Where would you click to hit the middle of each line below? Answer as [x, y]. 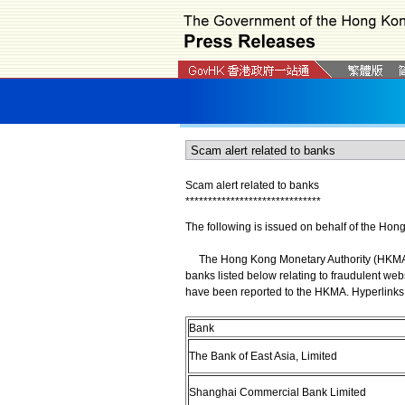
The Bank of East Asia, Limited [263, 356]
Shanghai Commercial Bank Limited [277, 392]
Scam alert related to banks [252, 185]
